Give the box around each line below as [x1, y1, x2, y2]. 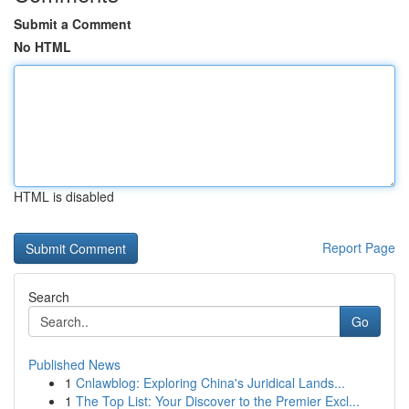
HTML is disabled [14, 187, 114, 205]
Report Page [322, 238, 395, 257]
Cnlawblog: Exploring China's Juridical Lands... [76, 373, 345, 392]
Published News [28, 355, 121, 373]
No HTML [14, 37, 71, 56]
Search [28, 288, 69, 306]
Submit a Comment [14, 15, 131, 33]
